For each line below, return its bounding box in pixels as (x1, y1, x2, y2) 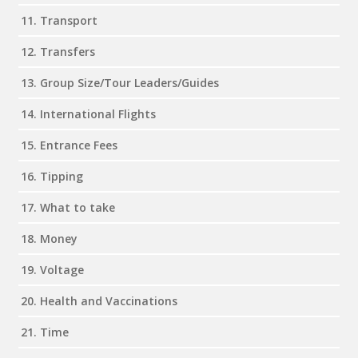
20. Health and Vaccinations (21, 292, 177, 308)
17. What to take (21, 199, 115, 215)
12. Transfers (21, 43, 95, 59)
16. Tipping (21, 168, 83, 184)
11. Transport (21, 12, 97, 28)
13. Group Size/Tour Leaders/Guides (21, 74, 219, 90)
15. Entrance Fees (21, 137, 117, 153)
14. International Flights (21, 105, 156, 121)
